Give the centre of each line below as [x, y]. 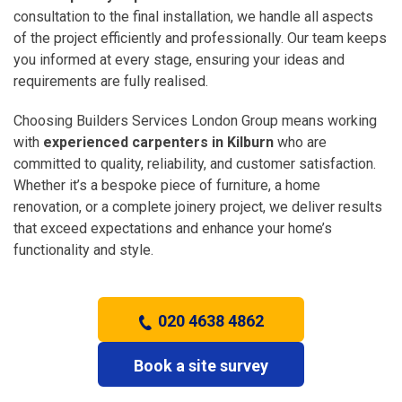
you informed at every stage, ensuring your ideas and [179, 59]
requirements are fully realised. [111, 81]
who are [300, 142]
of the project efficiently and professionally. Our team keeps [200, 38]
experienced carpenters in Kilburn [158, 142]
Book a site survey [201, 365]
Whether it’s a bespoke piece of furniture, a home [167, 185]
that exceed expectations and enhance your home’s [173, 228]
